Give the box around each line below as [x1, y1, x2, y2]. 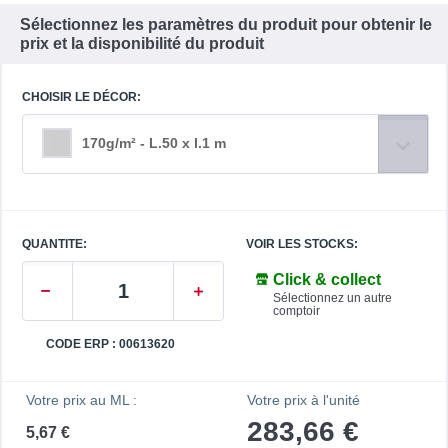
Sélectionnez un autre [273, 291, 392, 306]
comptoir [273, 304, 320, 319]
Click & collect [273, 271, 381, 289]
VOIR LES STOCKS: [246, 237, 358, 252]
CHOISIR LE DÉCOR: [22, 90, 141, 105]
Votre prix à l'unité [247, 392, 360, 409]
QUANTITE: [22, 237, 87, 252]
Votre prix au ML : [26, 392, 137, 409]
